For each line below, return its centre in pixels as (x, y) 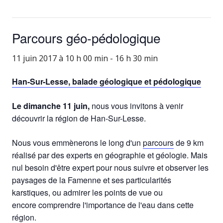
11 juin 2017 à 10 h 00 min (60, 58)
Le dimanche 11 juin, (51, 106)
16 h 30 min (136, 58)
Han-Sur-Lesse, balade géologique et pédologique (107, 81)
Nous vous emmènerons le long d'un (77, 142)
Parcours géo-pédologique (86, 37)
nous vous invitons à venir (136, 106)
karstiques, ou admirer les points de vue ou (87, 192)
